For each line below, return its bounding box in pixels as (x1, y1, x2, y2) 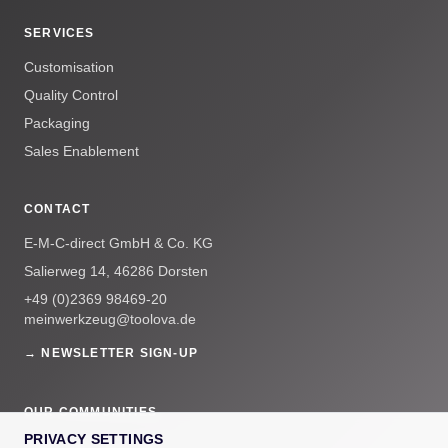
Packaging (24, 114, 90, 131)
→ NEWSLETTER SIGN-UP (24, 345, 198, 360)
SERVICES (24, 25, 95, 40)
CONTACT (24, 201, 91, 216)
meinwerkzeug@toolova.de (24, 310, 196, 327)
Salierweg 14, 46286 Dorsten (24, 262, 208, 279)
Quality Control (24, 86, 118, 103)
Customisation (24, 58, 114, 75)
